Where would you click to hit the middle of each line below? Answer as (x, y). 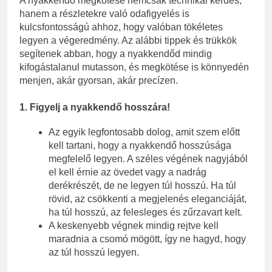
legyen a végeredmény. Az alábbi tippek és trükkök (128, 41)
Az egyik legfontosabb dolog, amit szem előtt (144, 132)
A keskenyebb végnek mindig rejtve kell (134, 226)
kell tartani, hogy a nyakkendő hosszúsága (140, 146)
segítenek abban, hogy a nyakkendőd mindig (116, 54)
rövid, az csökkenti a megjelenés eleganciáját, (148, 199)
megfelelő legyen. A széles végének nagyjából (148, 159)
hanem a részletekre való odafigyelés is (104, 14)
